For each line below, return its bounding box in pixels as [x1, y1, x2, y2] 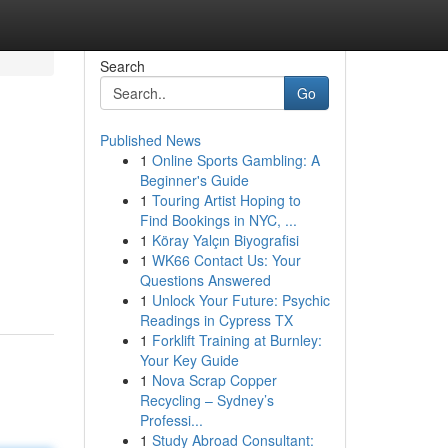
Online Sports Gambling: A [151, 150, 320, 170]
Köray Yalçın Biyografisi [151, 230, 299, 250]
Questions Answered [139, 270, 271, 290]
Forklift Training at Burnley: [151, 330, 322, 350]
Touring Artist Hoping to [151, 190, 301, 210]
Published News [99, 130, 201, 150]
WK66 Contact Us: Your [151, 250, 301, 270]
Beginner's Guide [139, 170, 249, 190]
